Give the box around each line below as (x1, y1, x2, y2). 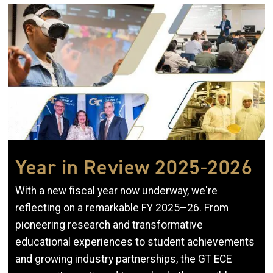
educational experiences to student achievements (15, 236, 255, 249)
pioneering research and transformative (15, 219, 203, 232)
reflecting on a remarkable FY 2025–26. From (15, 202, 229, 214)
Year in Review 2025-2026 (15, 154, 253, 182)
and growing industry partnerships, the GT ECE (15, 253, 232, 266)
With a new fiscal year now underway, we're (15, 185, 218, 197)
